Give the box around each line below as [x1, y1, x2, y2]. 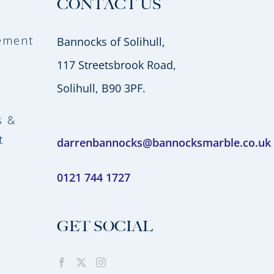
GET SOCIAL [56, 218, 153, 235]
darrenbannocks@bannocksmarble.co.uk [56, 135, 271, 150]
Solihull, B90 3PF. [56, 81, 146, 96]
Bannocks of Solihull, [56, 34, 165, 50]
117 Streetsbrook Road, [56, 57, 176, 73]
